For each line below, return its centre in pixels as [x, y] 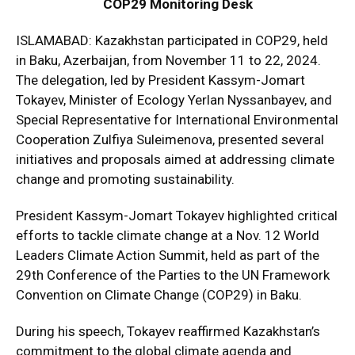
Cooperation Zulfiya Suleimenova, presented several [170, 139]
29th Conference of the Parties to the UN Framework [173, 275]
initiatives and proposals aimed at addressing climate [175, 159]
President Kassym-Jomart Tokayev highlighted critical [177, 216]
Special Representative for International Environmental [177, 120]
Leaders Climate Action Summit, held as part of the [168, 255]
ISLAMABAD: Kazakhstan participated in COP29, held [172, 40]
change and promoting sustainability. [125, 179]
